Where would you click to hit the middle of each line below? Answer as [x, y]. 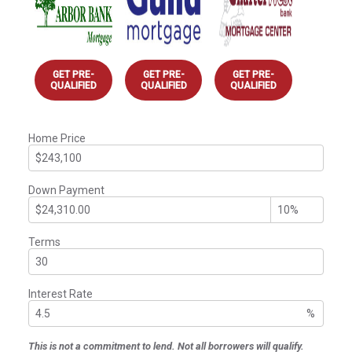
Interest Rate [60, 293]
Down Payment [66, 190]
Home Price [57, 138]
